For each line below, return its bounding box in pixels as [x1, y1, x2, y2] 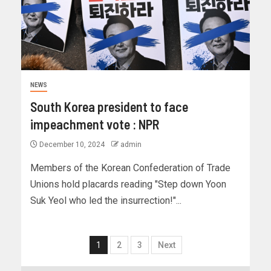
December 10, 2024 [38, 140, 106, 149]
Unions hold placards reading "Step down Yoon [30, 178, 226, 191]
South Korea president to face [30, 99, 188, 115]
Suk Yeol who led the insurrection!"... [30, 195, 181, 207]
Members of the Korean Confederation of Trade [30, 162, 230, 174]
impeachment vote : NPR [30, 116, 159, 132]
